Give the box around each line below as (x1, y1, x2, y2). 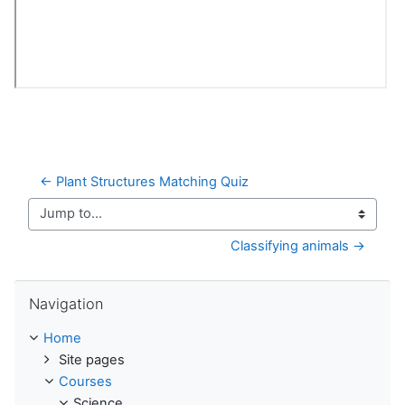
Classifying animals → (231, 237, 365, 254)
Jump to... (27, 213, 89, 231)
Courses (59, 372, 112, 390)
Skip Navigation (14, 279, 109, 297)
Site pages (59, 351, 125, 368)
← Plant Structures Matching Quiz (40, 173, 249, 190)
